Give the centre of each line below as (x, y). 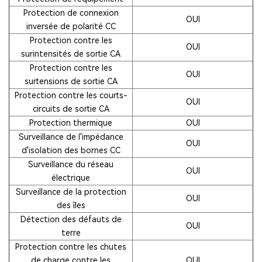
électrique (71, 177)
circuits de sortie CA (71, 108)
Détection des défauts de (71, 219)
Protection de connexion (71, 13)
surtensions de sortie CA (71, 81)
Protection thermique (71, 123)
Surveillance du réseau (71, 164)
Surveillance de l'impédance (71, 137)
